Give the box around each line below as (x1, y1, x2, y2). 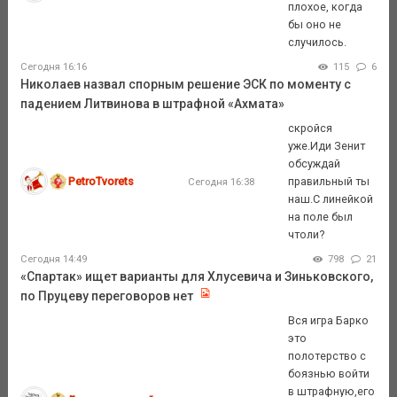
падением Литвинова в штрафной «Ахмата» (19, 97, 284, 112)
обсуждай (288, 156, 341, 170)
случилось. (288, 35, 347, 49)
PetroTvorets (68, 174, 135, 188)
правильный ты (288, 174, 370, 188)
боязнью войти (288, 366, 370, 380)
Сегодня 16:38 (187, 175, 254, 188)
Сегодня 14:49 (19, 253, 87, 266)
